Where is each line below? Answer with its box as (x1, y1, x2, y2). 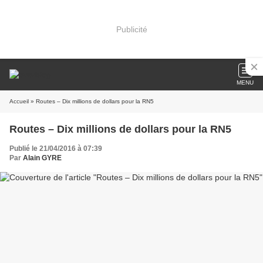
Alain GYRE (23, 154, 62, 162)
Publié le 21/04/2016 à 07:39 (9, 144, 102, 153)
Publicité (116, 24, 147, 34)
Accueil (9, 98, 29, 104)
